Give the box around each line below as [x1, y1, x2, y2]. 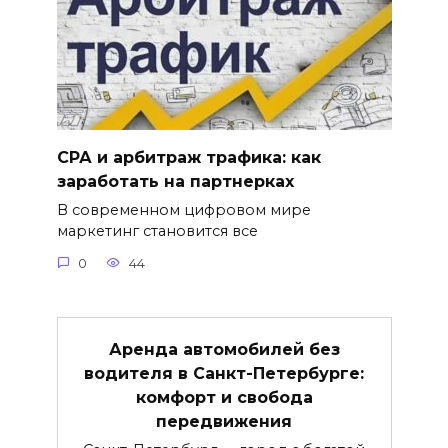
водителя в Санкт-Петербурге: [84, 363, 364, 383]
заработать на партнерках [56, 171, 294, 191]
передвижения [156, 411, 292, 431]
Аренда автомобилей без [108, 339, 340, 359]
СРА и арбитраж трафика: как [56, 147, 321, 167]
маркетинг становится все [56, 222, 258, 241]
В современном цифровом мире [56, 201, 311, 220]
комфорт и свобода [135, 387, 313, 407]
